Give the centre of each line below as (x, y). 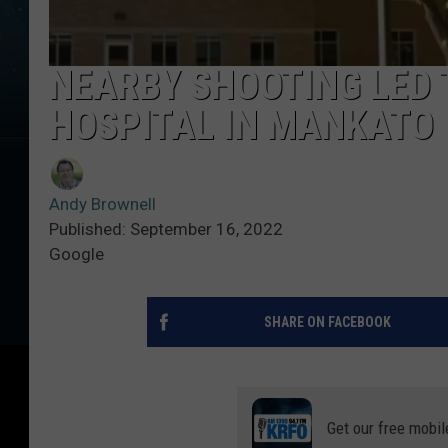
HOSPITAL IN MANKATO (241, 126)
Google (76, 254)
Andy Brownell (102, 204)
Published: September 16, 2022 (166, 229)
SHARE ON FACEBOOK (327, 322)
